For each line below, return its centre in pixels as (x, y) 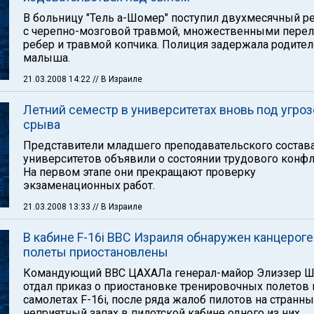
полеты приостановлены (96, 252)
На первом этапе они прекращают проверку (139, 172)
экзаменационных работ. (89, 185)
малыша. (47, 58)
